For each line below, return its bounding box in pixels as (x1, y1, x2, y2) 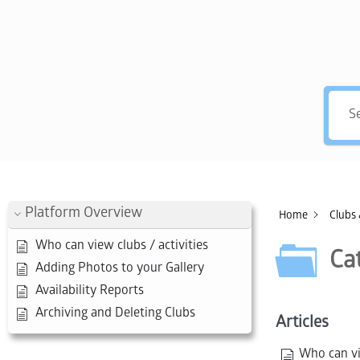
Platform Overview (25, 206, 142, 223)
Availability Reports (35, 284, 144, 299)
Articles (275, 313, 329, 333)
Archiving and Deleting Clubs (35, 306, 195, 321)
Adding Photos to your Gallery (35, 261, 204, 276)
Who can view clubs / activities (35, 239, 208, 254)
